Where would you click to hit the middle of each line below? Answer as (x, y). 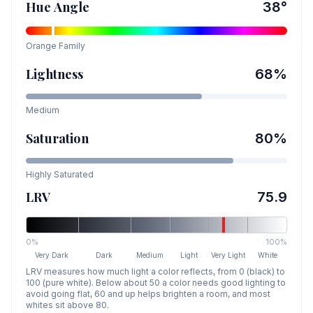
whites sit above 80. (67, 305)
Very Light (228, 255)
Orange (41, 46)
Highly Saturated (60, 174)
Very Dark (52, 255)
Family (71, 46)
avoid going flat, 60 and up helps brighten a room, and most (148, 294)
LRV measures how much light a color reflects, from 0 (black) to (155, 271)
